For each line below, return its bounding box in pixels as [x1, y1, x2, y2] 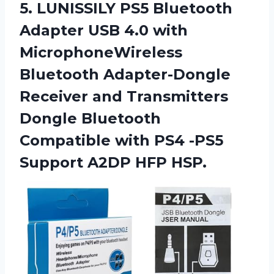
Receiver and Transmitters [20, 87, 228, 106]
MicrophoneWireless [20, 43, 182, 62]
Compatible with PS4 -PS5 [20, 131, 223, 150]
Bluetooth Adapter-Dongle [20, 65, 231, 84]
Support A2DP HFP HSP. [20, 154, 207, 172]
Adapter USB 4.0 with [20, 21, 188, 40]
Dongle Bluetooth [20, 109, 161, 128]
